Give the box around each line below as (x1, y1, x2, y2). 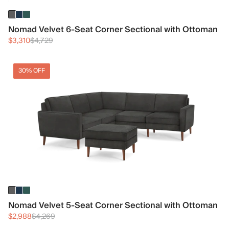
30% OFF (18, 65, 45, 76)
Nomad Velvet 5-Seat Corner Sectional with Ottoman (8, 198, 218, 213)
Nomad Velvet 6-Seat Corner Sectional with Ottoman (8, 22, 218, 37)
